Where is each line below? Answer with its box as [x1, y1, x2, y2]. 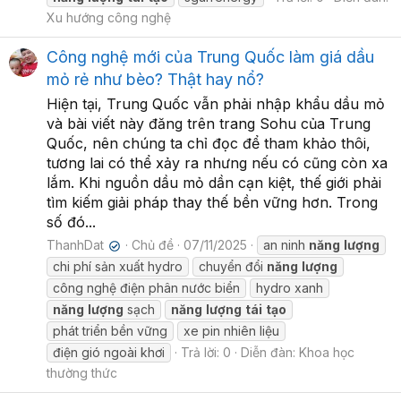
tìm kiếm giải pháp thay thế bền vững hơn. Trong [47, 193, 378, 212]
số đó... [47, 213, 96, 232]
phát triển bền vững [53, 323, 167, 339]
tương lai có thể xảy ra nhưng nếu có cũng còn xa [47, 154, 388, 173]
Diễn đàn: [241, 345, 299, 361]
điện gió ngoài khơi [53, 345, 165, 361]
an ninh [263, 237, 310, 253]
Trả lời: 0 [181, 345, 231, 361]
